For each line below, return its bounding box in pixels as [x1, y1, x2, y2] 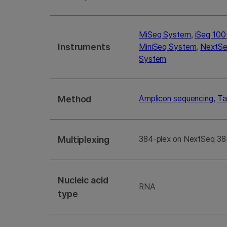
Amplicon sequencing [139, 94, 213, 104]
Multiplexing [58, 134, 109, 145]
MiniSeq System [139, 42, 197, 52]
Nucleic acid [58, 175, 108, 186]
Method [58, 94, 92, 105]
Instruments [58, 42, 110, 53]
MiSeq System [139, 30, 191, 40]
